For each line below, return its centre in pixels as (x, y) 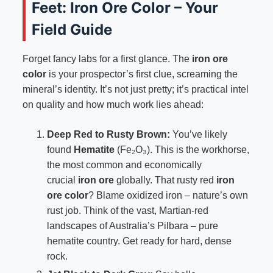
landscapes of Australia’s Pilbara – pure (132, 226)
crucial (62, 180)
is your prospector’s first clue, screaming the (142, 74)
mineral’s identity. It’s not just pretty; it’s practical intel (135, 90)
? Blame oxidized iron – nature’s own (168, 196)
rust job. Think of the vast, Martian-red (127, 211)
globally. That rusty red (165, 180)
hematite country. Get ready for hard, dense (139, 241)
